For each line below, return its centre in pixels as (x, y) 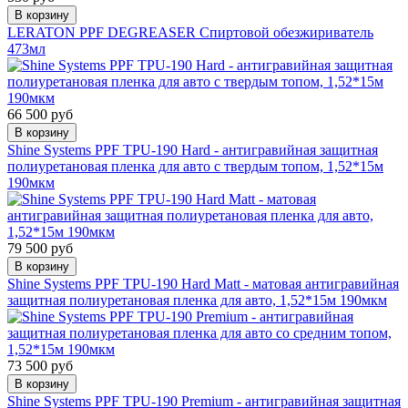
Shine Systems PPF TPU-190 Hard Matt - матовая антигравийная (203, 283)
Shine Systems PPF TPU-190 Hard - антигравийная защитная (193, 149)
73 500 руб (40, 365)
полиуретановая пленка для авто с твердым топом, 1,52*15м (195, 166)
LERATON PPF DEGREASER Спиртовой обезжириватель (190, 32)
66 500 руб (40, 114)
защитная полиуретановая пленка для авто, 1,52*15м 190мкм (197, 300)
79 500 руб (40, 248)
